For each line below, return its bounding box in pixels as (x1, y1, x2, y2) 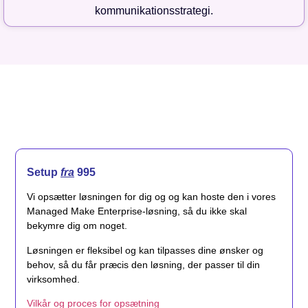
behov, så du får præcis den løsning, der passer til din (27, 258, 260, 270)
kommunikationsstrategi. (95, 5, 213, 17)
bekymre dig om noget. (27, 220, 127, 232)
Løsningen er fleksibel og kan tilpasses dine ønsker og (27, 244, 263, 256)
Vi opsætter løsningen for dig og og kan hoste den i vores (27, 191, 276, 203)
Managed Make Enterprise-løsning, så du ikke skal (27, 206, 247, 217)
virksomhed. (27, 273, 80, 285)
